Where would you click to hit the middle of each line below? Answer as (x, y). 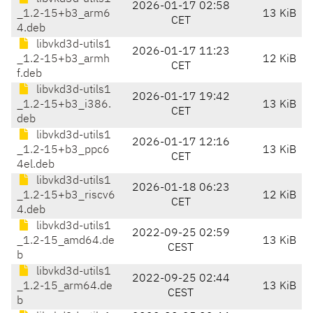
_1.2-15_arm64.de (65, 287)
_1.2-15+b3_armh (63, 60)
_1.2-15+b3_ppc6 (63, 151)
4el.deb (36, 165)
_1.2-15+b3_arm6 (64, 14)
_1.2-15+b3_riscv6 (66, 196)
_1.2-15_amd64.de (66, 241)
